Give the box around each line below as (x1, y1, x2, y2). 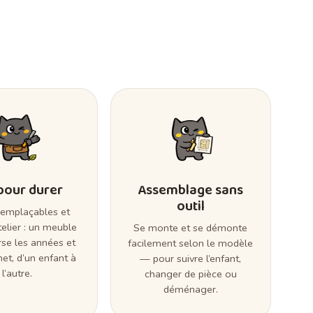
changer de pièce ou (144, 267, 237, 282)
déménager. (163, 282, 218, 297)
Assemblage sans (138, 179, 244, 202)
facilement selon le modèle (128, 236, 254, 251)
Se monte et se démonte (133, 221, 248, 235)
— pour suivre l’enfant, (140, 252, 242, 266)
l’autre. (1, 266, 32, 281)
